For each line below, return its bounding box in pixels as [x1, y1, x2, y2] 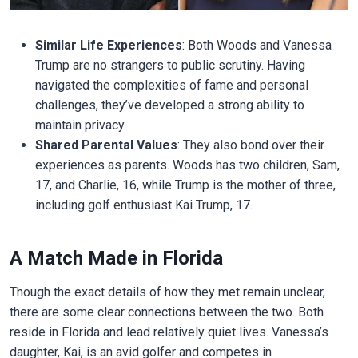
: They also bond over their [177, 137, 324, 153]
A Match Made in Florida [9, 246, 223, 269]
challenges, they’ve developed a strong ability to [34, 97, 304, 113]
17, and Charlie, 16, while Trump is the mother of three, [34, 177, 336, 193]
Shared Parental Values [34, 137, 177, 153]
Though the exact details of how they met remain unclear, [9, 284, 325, 300]
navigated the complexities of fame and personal [34, 77, 308, 93]
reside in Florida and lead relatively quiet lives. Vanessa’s [9, 324, 328, 340]
